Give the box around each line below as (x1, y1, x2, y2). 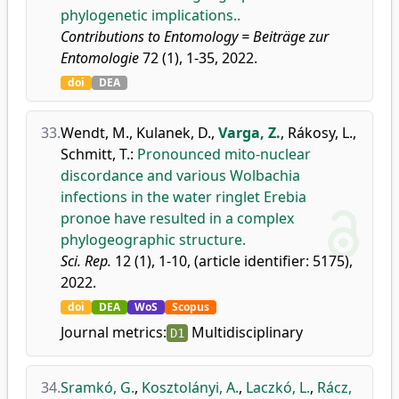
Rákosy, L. (288, 123, 353, 142)
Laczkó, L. (246, 378, 310, 397)
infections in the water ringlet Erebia (61, 187, 306, 207)
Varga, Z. (218, 123, 281, 142)
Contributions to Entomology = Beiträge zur (61, 27, 329, 46)
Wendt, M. (61, 123, 129, 142)
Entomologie (61, 48, 139, 68)
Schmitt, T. (61, 144, 130, 164)
